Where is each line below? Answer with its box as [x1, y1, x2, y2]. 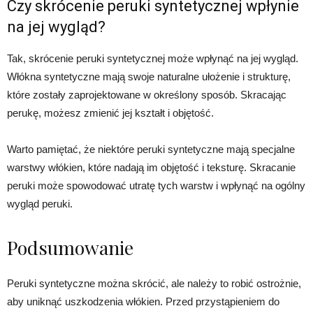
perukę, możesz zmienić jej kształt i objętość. [7, 107, 214, 119]
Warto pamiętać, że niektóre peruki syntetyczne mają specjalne [7, 143, 295, 156]
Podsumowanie [7, 235, 133, 261]
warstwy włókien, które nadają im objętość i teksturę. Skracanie [7, 161, 296, 174]
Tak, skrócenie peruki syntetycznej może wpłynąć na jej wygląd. [7, 52, 298, 65]
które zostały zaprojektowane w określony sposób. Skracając [7, 89, 286, 101]
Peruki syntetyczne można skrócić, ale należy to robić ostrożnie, [7, 277, 301, 290]
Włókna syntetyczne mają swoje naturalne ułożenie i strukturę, [7, 71, 291, 83]
